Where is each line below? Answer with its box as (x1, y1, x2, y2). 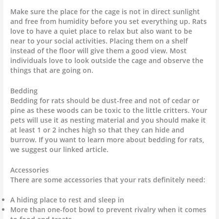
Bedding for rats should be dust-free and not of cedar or (10, 95, 200, 105)
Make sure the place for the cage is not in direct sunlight (10, 6, 200, 16)
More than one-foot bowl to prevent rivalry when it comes (10, 205, 207, 215)
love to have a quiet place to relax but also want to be (10, 26, 193, 36)
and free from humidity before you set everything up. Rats (10, 16, 207, 26)
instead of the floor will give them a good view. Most (10, 45, 187, 55)
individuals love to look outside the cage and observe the (10, 55, 204, 65)
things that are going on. (10, 65, 94, 75)
